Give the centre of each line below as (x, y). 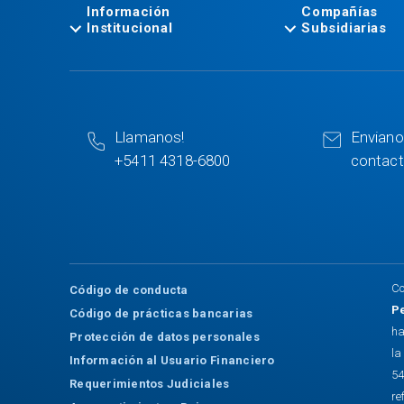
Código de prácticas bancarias (161, 314)
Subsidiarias (344, 28)
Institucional (130, 28)
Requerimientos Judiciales (150, 384)
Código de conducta (129, 290)
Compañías (340, 12)
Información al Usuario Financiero (172, 361)
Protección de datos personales (165, 337)
